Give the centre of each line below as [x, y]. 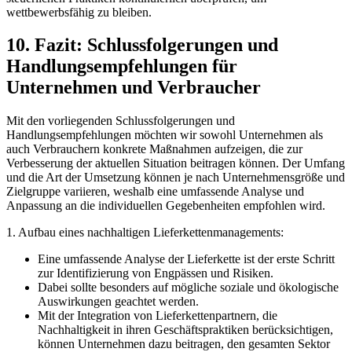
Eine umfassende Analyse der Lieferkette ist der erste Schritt [186, 259]
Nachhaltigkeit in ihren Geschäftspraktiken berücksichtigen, [185, 330]
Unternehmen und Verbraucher [134, 88]
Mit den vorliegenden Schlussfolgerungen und [121, 121]
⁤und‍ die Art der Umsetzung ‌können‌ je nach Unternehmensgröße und [176, 178]
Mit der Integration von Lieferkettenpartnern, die [158, 316]
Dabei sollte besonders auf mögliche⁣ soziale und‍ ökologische [188, 288]
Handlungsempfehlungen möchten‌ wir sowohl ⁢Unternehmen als [165, 135]
